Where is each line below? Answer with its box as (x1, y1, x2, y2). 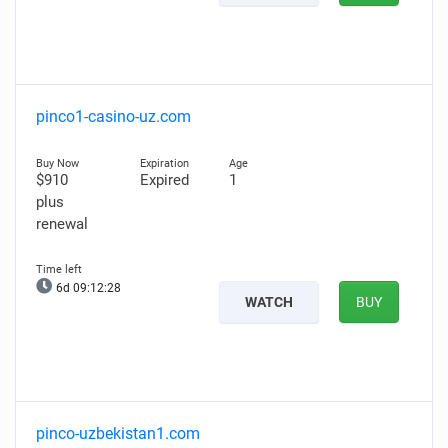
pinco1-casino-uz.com (36, 107, 191, 126)
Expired (139, 171, 189, 189)
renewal (36, 215, 88, 233)
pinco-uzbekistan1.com (36, 424, 200, 443)
